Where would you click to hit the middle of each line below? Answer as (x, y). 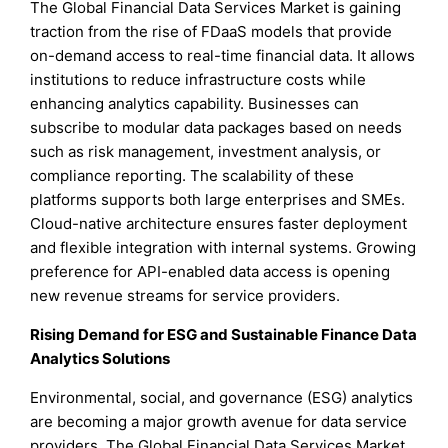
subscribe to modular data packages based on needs (216, 127)
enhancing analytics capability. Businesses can (195, 103)
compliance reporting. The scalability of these (192, 175)
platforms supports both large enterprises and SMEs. (218, 199)
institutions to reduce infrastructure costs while (198, 79)
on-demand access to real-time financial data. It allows (223, 55)
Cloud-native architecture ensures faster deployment (219, 223)
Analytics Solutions (100, 358)
